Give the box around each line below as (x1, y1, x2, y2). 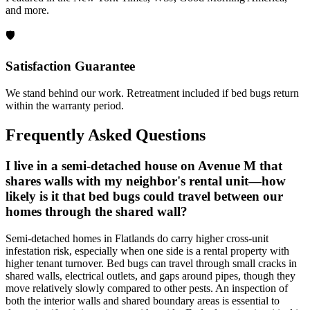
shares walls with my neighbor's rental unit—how (6, 173, 286, 188)
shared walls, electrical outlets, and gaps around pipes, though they (6, 269, 295, 282)
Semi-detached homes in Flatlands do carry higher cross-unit (6, 232, 268, 244)
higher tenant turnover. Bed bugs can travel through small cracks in (6, 257, 297, 269)
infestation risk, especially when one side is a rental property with (6, 244, 289, 257)
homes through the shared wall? (6, 203, 188, 219)
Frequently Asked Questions (6, 125, 206, 144)
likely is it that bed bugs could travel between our (6, 188, 283, 203)
